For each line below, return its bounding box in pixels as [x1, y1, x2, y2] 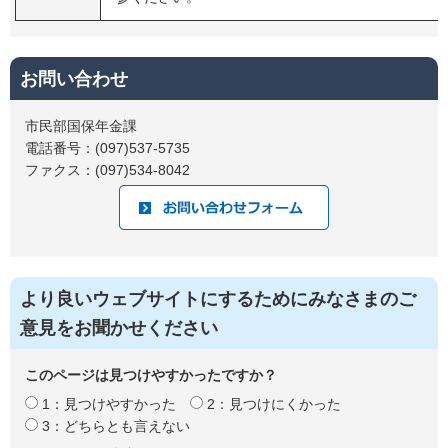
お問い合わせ [20, 69, 128, 90]
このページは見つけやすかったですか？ [25, 366, 277, 383]
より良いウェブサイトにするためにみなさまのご [20, 288, 416, 309]
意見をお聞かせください [20, 317, 218, 338]
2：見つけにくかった [207, 395, 341, 412]
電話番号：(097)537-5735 [25, 140, 190, 157]
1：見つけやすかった [42, 395, 176, 412]
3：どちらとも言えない [42, 417, 190, 434]
